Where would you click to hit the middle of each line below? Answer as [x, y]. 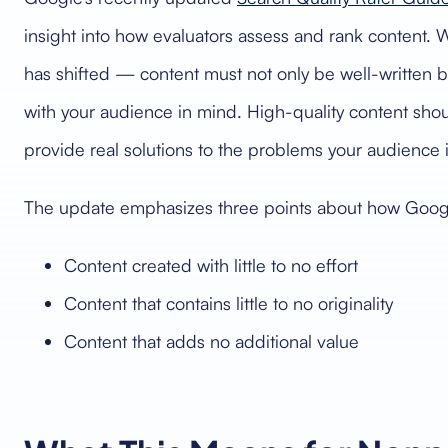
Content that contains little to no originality [228, 303]
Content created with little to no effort [211, 265]
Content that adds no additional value [211, 341]
